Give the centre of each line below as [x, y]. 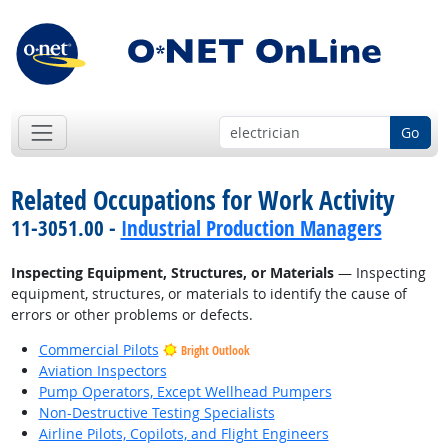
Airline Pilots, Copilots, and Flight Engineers [183, 434]
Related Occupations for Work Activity [202, 200]
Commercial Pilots [98, 350]
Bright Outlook [215, 351]
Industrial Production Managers [251, 228]
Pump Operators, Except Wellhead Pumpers [185, 392]
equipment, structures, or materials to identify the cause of [208, 294]
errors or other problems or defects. [131, 315]
